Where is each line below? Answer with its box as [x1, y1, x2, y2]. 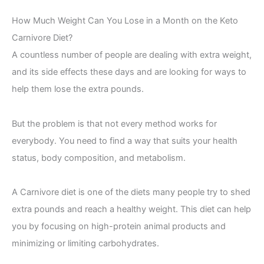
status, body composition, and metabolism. [12, 152, 186, 163]
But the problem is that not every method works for [12, 118, 217, 129]
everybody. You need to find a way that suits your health [12, 135, 237, 146]
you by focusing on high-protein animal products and [12, 220, 226, 232]
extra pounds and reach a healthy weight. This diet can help [12, 203, 251, 214]
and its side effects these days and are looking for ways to [12, 67, 246, 78]
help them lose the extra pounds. [12, 84, 144, 95]
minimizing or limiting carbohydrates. [12, 237, 159, 249]
